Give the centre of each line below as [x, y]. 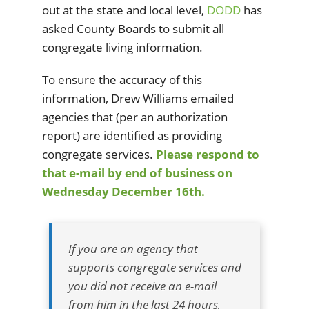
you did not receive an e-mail [142, 286]
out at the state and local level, [124, 10]
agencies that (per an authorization [135, 117]
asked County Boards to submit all [133, 29]
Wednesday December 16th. [123, 192]
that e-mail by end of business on [137, 173]
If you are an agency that [133, 249]
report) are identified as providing [132, 136]
